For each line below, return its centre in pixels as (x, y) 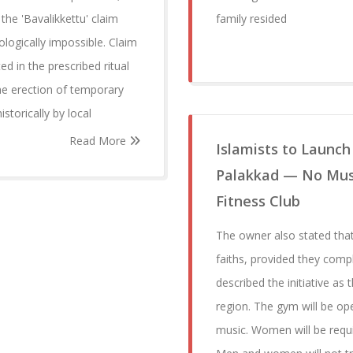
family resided (251, 19)
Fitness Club (258, 201)
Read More (99, 141)
